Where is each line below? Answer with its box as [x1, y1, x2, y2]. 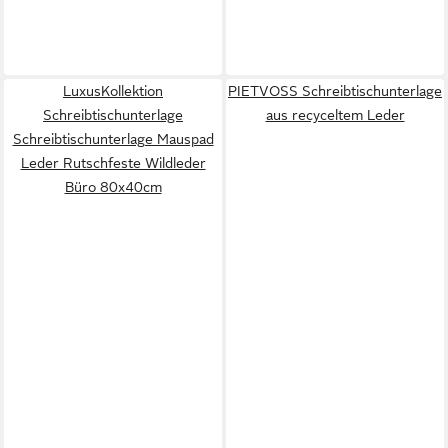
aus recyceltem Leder [265, 107, 405, 123]
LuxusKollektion [63, 83, 163, 99]
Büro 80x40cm [64, 179, 162, 195]
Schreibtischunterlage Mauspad [12, 131, 214, 147]
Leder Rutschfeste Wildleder [20, 155, 206, 171]
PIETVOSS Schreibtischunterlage [228, 83, 442, 99]
